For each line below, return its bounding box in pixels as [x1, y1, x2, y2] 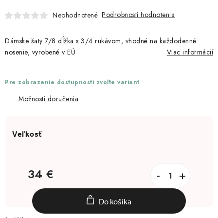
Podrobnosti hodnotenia [102, 10, 175, 20]
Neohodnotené [53, 10, 98, 20]
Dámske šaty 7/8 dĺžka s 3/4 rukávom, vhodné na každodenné [5, 36, 197, 46]
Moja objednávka [8, 3, 62, 12]
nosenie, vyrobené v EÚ [5, 47, 75, 57]
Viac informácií [166, 47, 213, 57]
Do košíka [99, 197, 132, 207]
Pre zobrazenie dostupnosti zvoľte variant [5, 78, 140, 87]
